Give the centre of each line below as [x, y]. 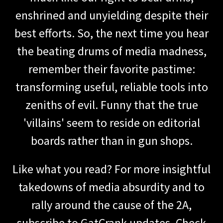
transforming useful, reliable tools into [111, 87]
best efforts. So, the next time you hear [111, 33]
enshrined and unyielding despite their [111, 15]
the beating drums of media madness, [111, 51]
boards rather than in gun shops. [111, 140]
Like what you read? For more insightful [111, 169]
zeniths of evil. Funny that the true [111, 105]
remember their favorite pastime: [111, 69]
